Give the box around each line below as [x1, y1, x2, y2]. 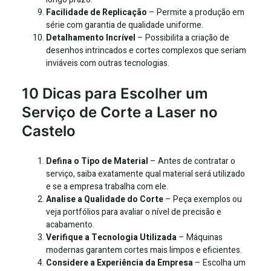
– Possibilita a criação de [135, 31, 229, 45]
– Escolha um [193, 256, 246, 270]
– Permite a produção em [147, 6, 244, 19]
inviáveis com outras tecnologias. [46, 57, 169, 70]
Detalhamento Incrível [46, 31, 135, 45]
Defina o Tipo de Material [46, 155, 148, 168]
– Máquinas [177, 231, 223, 244]
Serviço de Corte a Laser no [22, 103, 218, 122]
